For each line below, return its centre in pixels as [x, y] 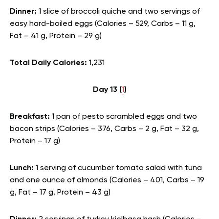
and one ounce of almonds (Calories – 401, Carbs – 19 [107, 180]
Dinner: [24, 12]
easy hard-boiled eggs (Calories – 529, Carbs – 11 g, [103, 24]
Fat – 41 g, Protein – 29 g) [56, 36]
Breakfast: [31, 117]
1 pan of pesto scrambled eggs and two [124, 117]
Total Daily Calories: [49, 63]
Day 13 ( [107, 90]
